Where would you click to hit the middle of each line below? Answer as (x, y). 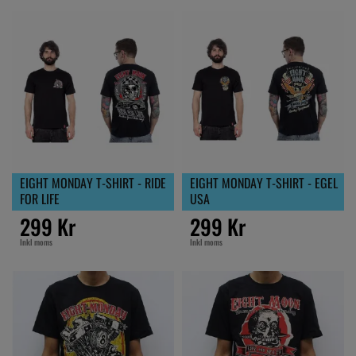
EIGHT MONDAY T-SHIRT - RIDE (93, 182)
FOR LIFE (40, 198)
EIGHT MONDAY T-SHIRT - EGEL (264, 182)
